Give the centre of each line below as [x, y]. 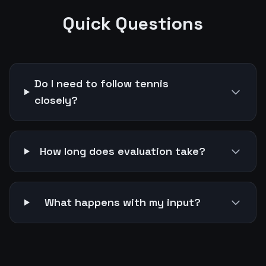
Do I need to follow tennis [101, 83]
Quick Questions [133, 23]
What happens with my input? [122, 202]
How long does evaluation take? [122, 151]
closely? [56, 100]
